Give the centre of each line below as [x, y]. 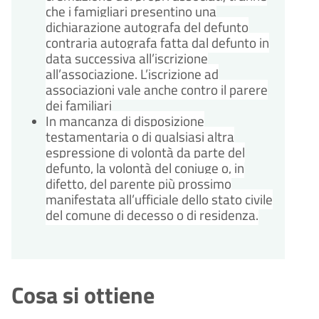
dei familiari [79, 106]
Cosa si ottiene [83, 295]
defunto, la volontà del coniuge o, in [145, 168]
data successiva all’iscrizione [127, 59]
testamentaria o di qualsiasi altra [140, 137]
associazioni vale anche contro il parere [157, 90]
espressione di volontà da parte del [145, 153]
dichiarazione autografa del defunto [147, 27]
